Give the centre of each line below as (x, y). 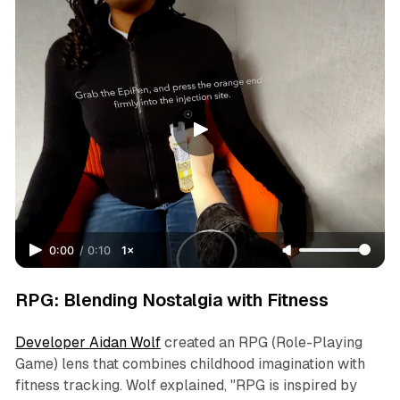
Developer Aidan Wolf (87, 342)
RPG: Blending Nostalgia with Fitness (171, 300)
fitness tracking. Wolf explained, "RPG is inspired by (186, 385)
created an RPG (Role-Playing (261, 342)
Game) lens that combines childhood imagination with (190, 363)
